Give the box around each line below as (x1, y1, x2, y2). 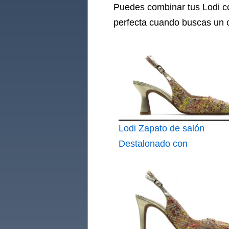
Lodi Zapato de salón (119, 123, 204, 133)
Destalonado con (119, 139, 188, 149)
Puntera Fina (119, 154, 171, 164)
